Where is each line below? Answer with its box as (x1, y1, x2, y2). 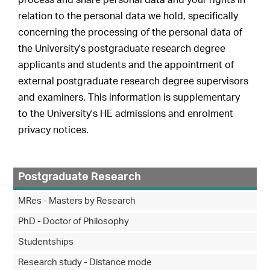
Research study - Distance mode (18, 258, 152, 268)
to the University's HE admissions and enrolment (18, 109, 234, 119)
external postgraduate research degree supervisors (18, 77, 249, 87)
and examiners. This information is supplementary (18, 93, 240, 103)
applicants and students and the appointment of (18, 60, 234, 71)
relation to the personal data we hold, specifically (18, 11, 239, 22)
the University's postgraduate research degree (18, 44, 226, 54)
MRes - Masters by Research (18, 196, 136, 206)
